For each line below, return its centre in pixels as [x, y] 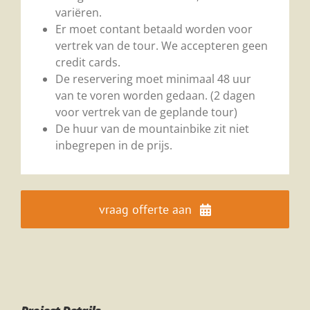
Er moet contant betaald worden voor [154, 29]
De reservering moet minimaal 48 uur [153, 79]
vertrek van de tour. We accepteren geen [162, 46]
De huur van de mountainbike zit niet [152, 129]
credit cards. [88, 62]
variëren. [79, 12]
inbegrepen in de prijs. [114, 145]
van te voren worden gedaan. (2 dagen [155, 95]
